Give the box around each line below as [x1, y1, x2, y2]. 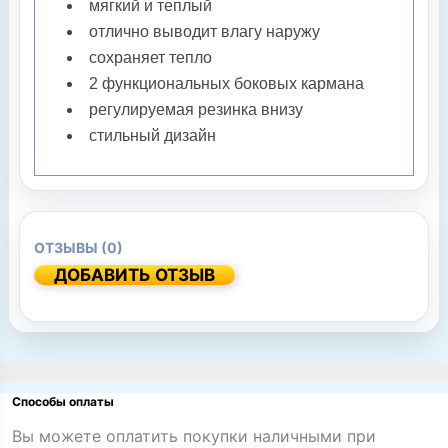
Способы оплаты [12, 394, 114, 410]
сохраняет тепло [89, 49, 212, 67]
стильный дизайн [89, 127, 220, 145]
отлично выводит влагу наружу [89, 23, 320, 41]
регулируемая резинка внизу [89, 101, 303, 119]
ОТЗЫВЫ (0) [34, 239, 123, 257]
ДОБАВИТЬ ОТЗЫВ [54, 265, 215, 286]
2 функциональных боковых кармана [89, 75, 364, 93]
